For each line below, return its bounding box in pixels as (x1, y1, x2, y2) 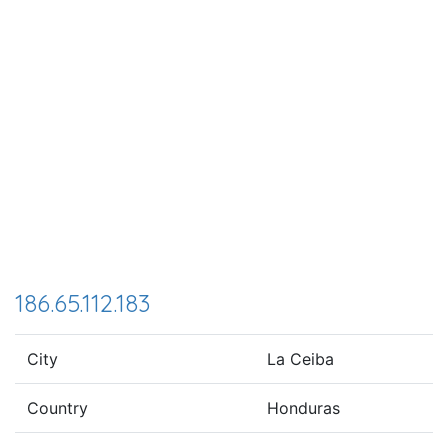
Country (27, 397, 88, 418)
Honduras (267, 397, 340, 418)
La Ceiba (267, 348, 334, 369)
